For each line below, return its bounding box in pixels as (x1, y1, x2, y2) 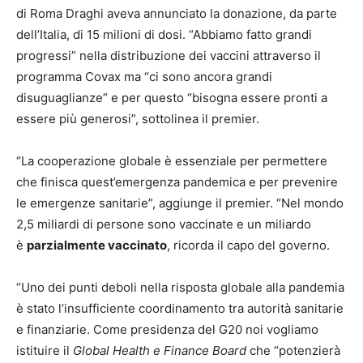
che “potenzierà (246, 343, 340, 359)
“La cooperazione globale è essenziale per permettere (16, 153, 327, 169)
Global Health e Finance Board (73, 343, 246, 359)
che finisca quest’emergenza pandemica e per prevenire (16, 174, 338, 190)
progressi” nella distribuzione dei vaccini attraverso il (16, 48, 321, 64)
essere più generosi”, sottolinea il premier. (16, 111, 259, 127)
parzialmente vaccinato (27, 237, 167, 254)
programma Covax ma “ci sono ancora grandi (16, 69, 272, 85)
